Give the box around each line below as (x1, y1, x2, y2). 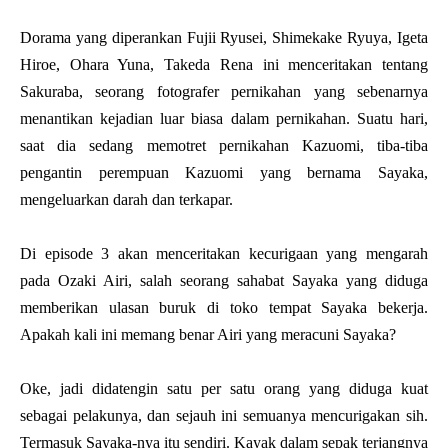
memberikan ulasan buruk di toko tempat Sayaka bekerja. (20, 298, 428, 316)
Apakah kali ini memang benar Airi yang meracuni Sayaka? (20, 325, 396, 343)
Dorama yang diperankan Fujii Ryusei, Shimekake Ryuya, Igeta (20, 28, 428, 46)
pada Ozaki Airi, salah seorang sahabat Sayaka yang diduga (20, 271, 428, 289)
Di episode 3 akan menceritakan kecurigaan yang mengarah (20, 244, 428, 262)
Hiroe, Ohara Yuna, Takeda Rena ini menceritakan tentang (20, 55, 428, 73)
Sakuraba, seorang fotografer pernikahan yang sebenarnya (20, 82, 428, 100)
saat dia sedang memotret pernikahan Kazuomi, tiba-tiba (20, 136, 428, 154)
